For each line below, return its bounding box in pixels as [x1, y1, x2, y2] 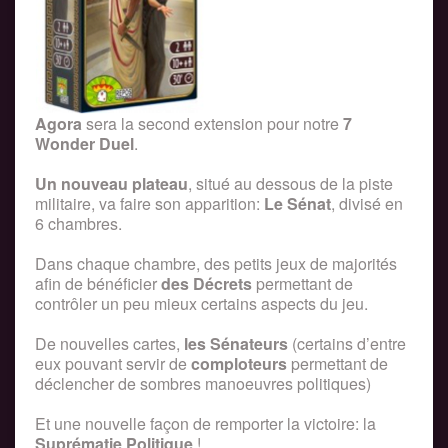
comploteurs [191, 352, 287, 376]
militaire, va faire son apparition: [35, 192, 264, 216]
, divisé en [331, 192, 403, 216]
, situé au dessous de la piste [188, 172, 393, 196]
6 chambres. [35, 212, 122, 236]
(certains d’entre [288, 332, 406, 356]
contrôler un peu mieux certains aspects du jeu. [35, 292, 368, 316]
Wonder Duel [35, 132, 134, 156]
